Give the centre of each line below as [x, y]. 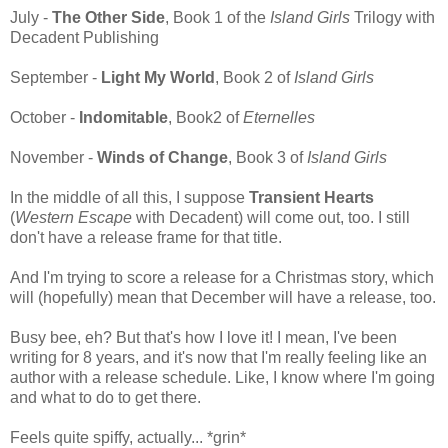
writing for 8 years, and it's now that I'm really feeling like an [218, 358]
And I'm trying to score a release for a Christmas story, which [222, 278]
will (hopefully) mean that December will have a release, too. [223, 298]
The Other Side [108, 18]
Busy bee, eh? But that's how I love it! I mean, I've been [203, 338]
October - [44, 118]
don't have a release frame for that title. [146, 238]
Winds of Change [162, 158]
